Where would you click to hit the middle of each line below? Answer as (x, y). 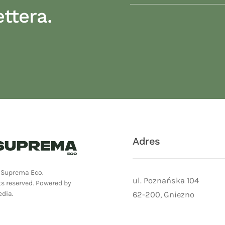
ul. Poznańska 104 (166, 181)
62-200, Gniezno (163, 195)
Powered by (53, 183)
